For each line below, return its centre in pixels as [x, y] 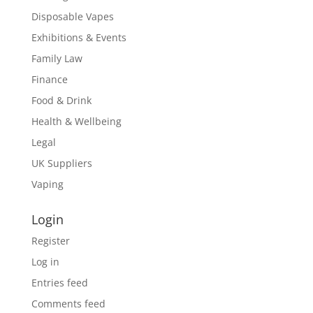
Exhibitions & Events [79, 37]
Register [50, 241]
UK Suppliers [61, 163]
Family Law [57, 58]
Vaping [47, 184]
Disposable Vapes [72, 16]
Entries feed [59, 283]
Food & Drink [61, 100]
